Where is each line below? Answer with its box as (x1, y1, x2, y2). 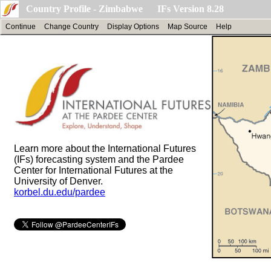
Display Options (107, 22, 159, 31)
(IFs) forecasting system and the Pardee (14, 154, 184, 165)
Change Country (44, 22, 99, 31)
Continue (5, 22, 36, 31)
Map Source (168, 22, 207, 31)
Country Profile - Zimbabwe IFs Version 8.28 (26, 4, 224, 14)
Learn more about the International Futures (14, 143, 196, 154)
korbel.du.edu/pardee (14, 186, 105, 197)
